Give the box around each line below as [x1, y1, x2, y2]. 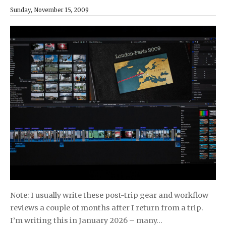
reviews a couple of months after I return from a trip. [10, 203, 203, 213]
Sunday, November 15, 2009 [10, 7, 89, 14]
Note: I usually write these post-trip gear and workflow [10, 191, 208, 200]
